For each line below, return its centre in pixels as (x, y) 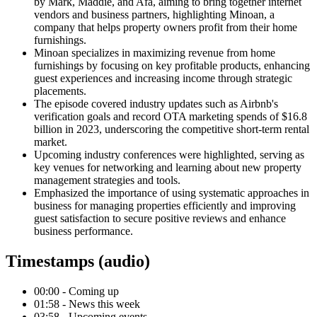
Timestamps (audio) (78, 261)
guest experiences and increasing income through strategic (163, 78)
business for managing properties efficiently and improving (165, 205)
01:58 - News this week (87, 304)
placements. (60, 91)
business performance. (83, 231)
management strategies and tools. (107, 180)
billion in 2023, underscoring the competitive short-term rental (172, 129)
